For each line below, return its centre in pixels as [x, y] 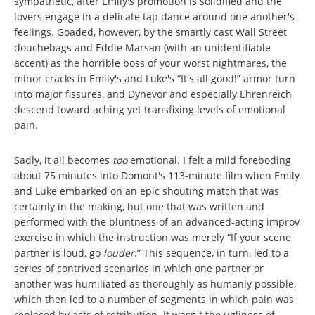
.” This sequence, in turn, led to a [212, 252]
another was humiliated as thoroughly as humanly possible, [155, 283]
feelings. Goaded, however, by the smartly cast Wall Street [150, 32]
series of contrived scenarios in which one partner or [139, 268]
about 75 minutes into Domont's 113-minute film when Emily [157, 175]
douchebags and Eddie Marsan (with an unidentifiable [142, 47]
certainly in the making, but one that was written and [139, 206]
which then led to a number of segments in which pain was [154, 299]
